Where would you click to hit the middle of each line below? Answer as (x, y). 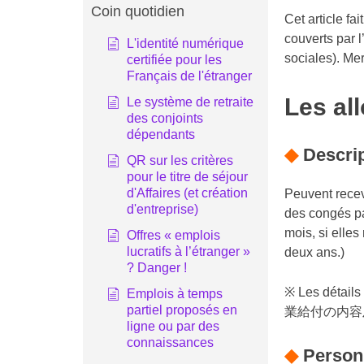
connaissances (170, 342)
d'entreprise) (162, 209)
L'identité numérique (185, 43)
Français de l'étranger (189, 76)
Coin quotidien (138, 11)
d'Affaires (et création (187, 193)
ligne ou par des (173, 326)
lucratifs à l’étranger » (188, 251)
